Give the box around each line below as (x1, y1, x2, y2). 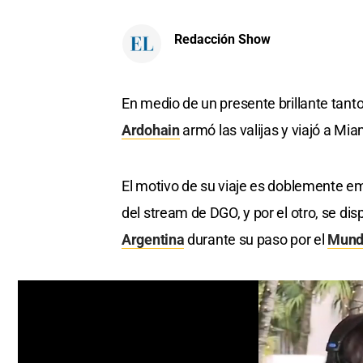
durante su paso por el (184, 231, 328, 249)
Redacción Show (174, 31, 271, 47)
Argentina (122, 231, 185, 249)
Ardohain (122, 122, 180, 139)
